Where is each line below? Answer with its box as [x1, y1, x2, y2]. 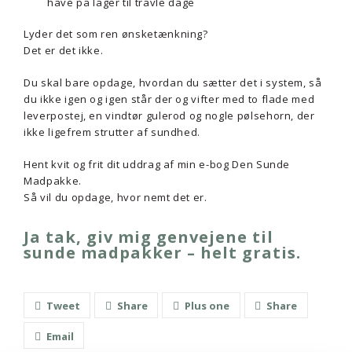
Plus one [184, 299, 229, 313]
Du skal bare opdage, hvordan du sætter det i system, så [24, 75, 322, 90]
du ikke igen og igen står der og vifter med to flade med [24, 92, 315, 106]
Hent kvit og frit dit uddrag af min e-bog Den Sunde [24, 157, 291, 171]
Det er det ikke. [24, 43, 104, 57]
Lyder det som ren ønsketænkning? [24, 27, 208, 41]
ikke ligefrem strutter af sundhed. [24, 125, 201, 139]
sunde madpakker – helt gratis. [24, 242, 301, 263]
